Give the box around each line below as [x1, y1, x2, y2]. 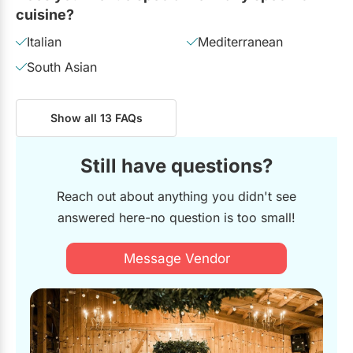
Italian [27, 33, 61, 50]
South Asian [27, 58, 97, 75]
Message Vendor [123, 250, 230, 266]
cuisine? [16, 6, 74, 23]
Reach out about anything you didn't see [57, 188, 296, 204]
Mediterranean [197, 33, 283, 50]
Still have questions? [80, 154, 273, 177]
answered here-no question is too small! [58, 209, 295, 225]
